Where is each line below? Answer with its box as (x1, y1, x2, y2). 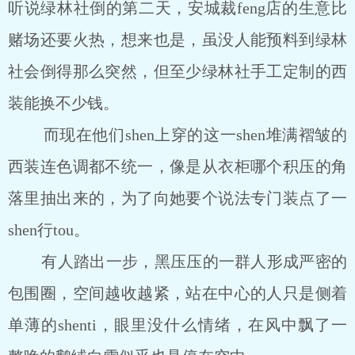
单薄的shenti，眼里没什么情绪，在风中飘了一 (8, 316, 347, 334)
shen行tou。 (8, 221, 90, 239)
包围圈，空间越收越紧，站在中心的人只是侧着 (8, 284, 347, 302)
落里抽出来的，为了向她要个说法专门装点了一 (8, 189, 347, 207)
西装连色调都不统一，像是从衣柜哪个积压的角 (8, 158, 347, 175)
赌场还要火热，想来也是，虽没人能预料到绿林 (8, 31, 347, 48)
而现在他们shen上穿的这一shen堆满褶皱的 (8, 126, 347, 143)
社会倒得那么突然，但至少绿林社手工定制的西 (8, 63, 347, 80)
